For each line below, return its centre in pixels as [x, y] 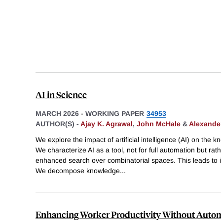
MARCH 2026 [57, 114]
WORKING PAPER [115, 114]
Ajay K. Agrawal [107, 124]
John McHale [159, 124]
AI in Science [61, 95]
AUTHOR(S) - [58, 124]
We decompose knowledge [78, 170]
